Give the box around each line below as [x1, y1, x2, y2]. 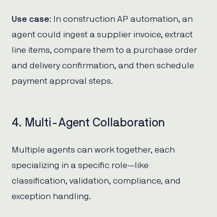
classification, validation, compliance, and [12, 176, 181, 186]
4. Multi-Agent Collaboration [12, 117, 165, 129]
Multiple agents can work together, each [12, 145, 175, 155]
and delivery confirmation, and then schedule [12, 61, 194, 70]
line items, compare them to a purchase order [12, 46, 197, 55]
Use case [12, 15, 49, 24]
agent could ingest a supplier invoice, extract [12, 30, 193, 39]
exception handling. [12, 192, 91, 201]
